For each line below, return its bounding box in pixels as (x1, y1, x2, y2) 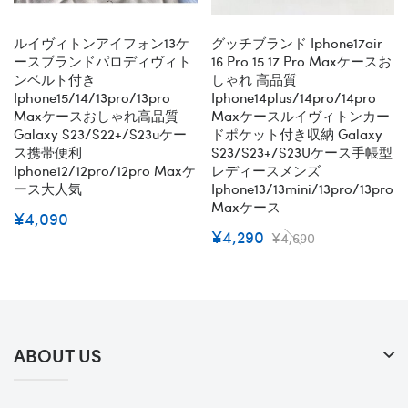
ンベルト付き (14, 68, 96, 89)
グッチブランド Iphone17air (210, 32, 382, 53)
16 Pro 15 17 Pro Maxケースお (210, 50, 392, 71)
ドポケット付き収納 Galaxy (210, 123, 382, 144)
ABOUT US (14, 341, 102, 368)
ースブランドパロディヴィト (14, 50, 191, 71)
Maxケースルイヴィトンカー (210, 105, 390, 126)
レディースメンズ (210, 159, 321, 180)
